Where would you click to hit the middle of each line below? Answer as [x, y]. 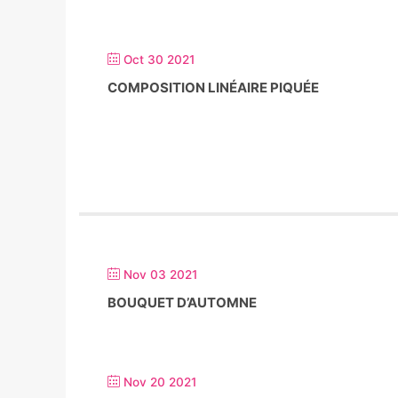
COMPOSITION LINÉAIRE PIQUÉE [213, 88]
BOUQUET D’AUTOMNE [182, 302]
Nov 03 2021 [160, 275]
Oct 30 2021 [159, 60]
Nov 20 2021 [160, 382]
